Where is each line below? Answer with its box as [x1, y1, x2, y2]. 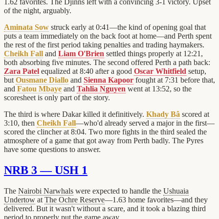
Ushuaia [163, 186, 189, 195]
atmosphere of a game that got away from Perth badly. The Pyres [4, 136, 203, 145]
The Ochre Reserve [44, 195, 105, 204]
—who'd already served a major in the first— [76, 119, 215, 128]
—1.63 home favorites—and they [105, 195, 208, 204]
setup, [186, 67, 206, 76]
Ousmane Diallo [16, 76, 68, 85]
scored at [180, 110, 209, 119]
